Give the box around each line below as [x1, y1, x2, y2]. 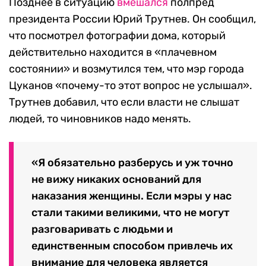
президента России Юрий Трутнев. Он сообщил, [9, 12, 256, 26]
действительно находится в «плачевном [9, 45, 217, 59]
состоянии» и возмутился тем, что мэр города [9, 62, 244, 75]
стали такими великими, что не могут [31, 206, 230, 220]
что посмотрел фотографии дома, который [9, 28, 226, 42]
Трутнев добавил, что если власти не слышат [9, 95, 239, 109]
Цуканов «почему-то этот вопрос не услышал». [9, 78, 252, 92]
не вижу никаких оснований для [31, 173, 201, 186]
